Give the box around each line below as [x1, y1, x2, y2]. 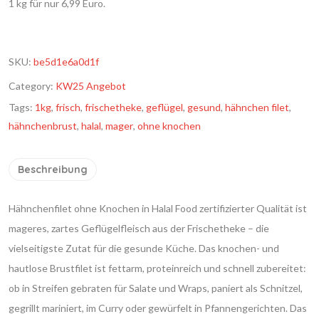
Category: [9, 80, 56, 92]
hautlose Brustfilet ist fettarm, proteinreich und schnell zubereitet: [9, 262, 306, 274]
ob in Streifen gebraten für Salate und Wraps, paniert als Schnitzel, [9, 282, 303, 294]
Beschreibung [18, 163, 88, 176]
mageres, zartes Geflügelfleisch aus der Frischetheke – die [9, 222, 269, 234]
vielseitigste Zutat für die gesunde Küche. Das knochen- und [9, 242, 279, 254]
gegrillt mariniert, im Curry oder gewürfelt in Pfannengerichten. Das [9, 302, 307, 314]
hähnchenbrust [9, 120, 77, 132]
